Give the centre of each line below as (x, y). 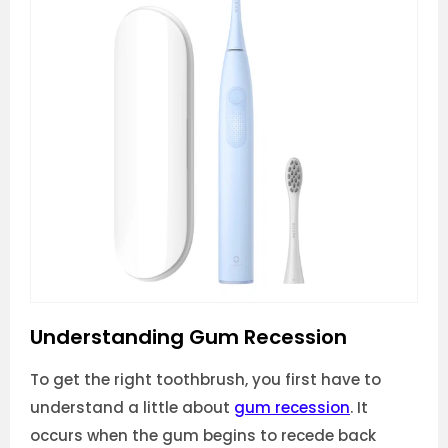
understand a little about (132, 408)
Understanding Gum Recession (188, 336)
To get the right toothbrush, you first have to (205, 380)
